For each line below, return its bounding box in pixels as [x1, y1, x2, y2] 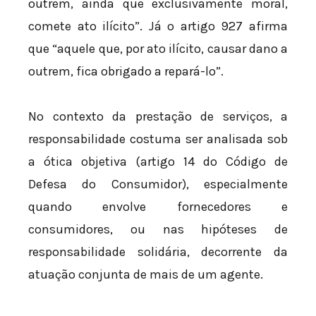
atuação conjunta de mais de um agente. [28, 266, 263, 282]
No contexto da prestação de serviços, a [28, 108, 288, 124]
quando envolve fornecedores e [28, 198, 288, 214]
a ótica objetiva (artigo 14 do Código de [28, 153, 288, 169]
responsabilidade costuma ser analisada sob [28, 130, 288, 147]
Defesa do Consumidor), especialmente [28, 176, 288, 192]
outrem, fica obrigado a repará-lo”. [28, 63, 224, 80]
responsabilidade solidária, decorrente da [28, 243, 288, 260]
